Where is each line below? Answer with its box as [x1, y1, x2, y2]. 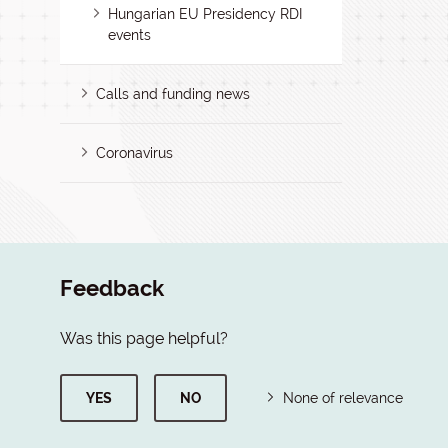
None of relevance [283, 390, 403, 406]
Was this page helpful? [60, 329, 228, 348]
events [108, 27, 151, 43]
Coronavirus [96, 145, 174, 161]
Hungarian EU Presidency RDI [108, 6, 303, 22]
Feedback [60, 276, 164, 301]
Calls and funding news [96, 86, 251, 102]
